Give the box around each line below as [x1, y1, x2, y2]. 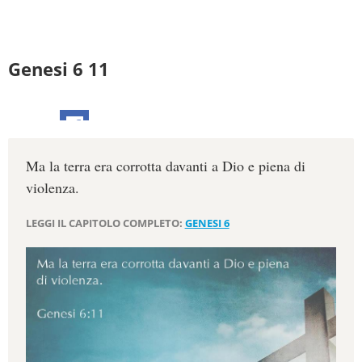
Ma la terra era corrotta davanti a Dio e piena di [25, 156, 305, 176]
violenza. [25, 178, 79, 198]
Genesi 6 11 [8, 57, 109, 82]
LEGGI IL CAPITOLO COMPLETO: [25, 216, 185, 230]
